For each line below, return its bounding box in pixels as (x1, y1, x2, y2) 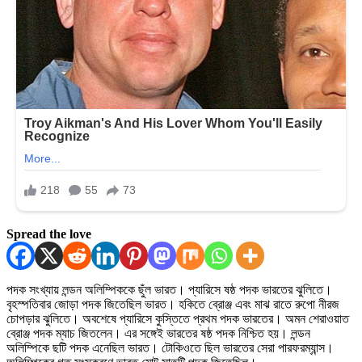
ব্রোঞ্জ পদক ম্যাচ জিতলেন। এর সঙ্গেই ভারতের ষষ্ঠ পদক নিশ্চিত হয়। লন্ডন (6, 326, 310, 340)
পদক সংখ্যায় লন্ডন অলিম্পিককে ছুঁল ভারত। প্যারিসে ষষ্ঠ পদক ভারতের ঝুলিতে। (6, 282, 332, 297)
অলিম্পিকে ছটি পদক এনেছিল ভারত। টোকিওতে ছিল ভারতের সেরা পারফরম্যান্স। (6, 340, 334, 355)
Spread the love (6, 226, 91, 241)
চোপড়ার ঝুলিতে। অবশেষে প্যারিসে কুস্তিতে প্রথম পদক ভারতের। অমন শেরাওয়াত (6, 311, 349, 326)
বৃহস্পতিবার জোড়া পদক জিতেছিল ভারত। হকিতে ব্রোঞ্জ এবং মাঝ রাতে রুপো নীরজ (6, 297, 339, 311)
